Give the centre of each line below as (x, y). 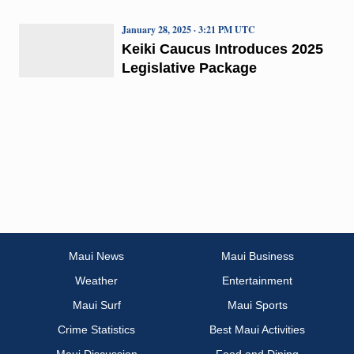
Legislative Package (189, 68)
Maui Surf (96, 305)
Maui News (97, 256)
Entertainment (257, 281)
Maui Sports (257, 305)
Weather (97, 281)
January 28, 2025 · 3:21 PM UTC (188, 29)
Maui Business (257, 256)
